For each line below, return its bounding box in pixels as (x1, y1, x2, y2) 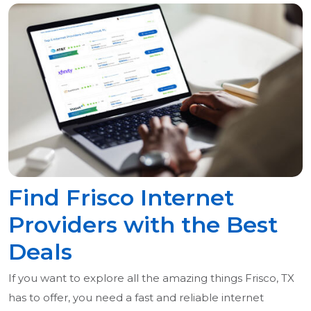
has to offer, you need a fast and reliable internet (8, 291, 264, 305)
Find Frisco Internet (8, 184, 234, 212)
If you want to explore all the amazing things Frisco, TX (8, 271, 294, 285)
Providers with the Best (8, 211, 278, 239)
